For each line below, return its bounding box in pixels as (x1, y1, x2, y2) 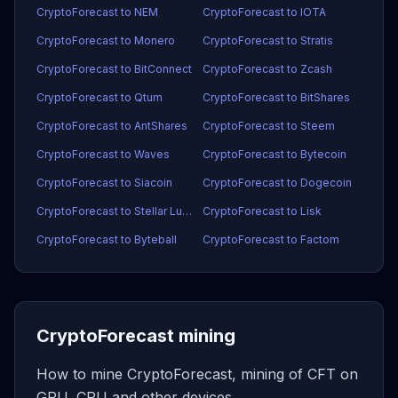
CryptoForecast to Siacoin (36, 176, 172, 189)
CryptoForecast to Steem (203, 119, 335, 132)
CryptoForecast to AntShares (36, 119, 187, 132)
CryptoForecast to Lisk (203, 204, 322, 218)
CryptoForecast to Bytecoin (203, 147, 346, 161)
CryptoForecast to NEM (36, 5, 158, 19)
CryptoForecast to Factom (203, 233, 339, 246)
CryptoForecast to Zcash (203, 62, 332, 76)
